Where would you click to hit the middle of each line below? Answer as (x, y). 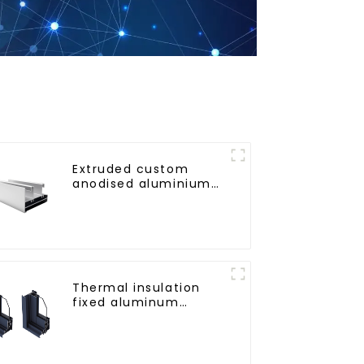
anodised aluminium (142, 183)
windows (101, 316)
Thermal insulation (136, 287)
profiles (98, 198)
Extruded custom (131, 169)
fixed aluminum (126, 302)
